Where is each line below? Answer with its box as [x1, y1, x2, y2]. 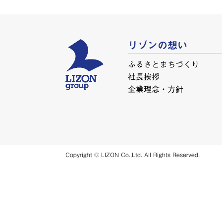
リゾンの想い [127, 40, 187, 50]
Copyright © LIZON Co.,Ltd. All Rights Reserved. [65, 151, 200, 158]
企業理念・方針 [127, 85, 183, 93]
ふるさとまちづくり [127, 60, 199, 68]
